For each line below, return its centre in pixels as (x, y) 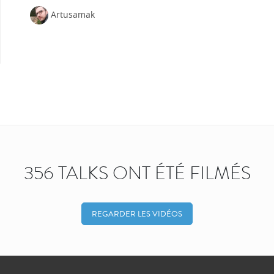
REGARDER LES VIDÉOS (137, 214)
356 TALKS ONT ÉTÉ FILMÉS (137, 173)
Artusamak (73, 14)
